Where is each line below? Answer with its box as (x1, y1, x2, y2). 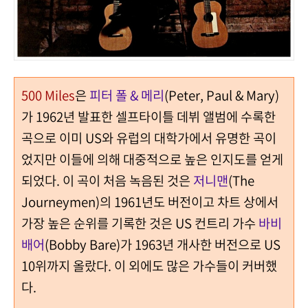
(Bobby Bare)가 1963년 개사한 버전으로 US (45, 234, 280, 254)
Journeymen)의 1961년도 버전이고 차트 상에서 (21, 192, 278, 212)
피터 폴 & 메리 (89, 85, 164, 105)
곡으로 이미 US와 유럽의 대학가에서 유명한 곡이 (21, 128, 276, 148)
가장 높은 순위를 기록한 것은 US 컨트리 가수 (21, 213, 256, 233)
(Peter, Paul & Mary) (164, 85, 279, 105)
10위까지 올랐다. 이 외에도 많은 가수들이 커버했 (21, 256, 277, 276)
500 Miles (21, 85, 75, 105)
